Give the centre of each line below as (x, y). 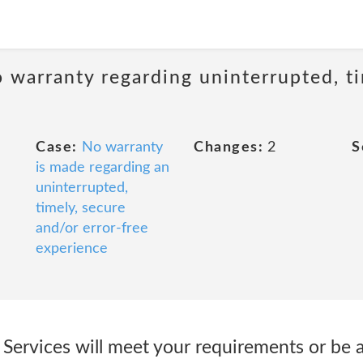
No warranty (122, 147)
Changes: (228, 147)
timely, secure (81, 208)
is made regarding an (102, 168)
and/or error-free (92, 228)
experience (72, 249)
